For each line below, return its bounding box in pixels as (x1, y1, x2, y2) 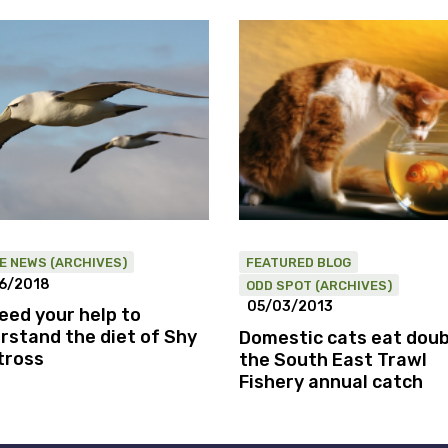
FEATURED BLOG (246, 254, 351, 270)
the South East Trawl (239, 348, 427, 371)
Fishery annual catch (239, 370, 423, 393)
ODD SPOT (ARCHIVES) (246, 277, 392, 293)
